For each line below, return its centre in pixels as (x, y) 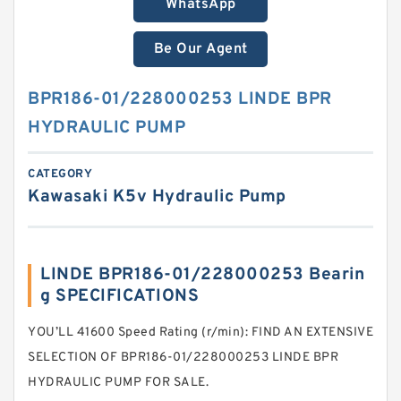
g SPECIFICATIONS (119, 296)
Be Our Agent (200, 49)
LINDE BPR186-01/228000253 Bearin (202, 275)
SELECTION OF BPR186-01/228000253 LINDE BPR (183, 358)
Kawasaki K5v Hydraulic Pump (157, 197)
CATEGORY (60, 175)
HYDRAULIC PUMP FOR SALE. (118, 383)
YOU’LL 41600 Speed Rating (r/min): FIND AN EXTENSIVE (200, 333)
